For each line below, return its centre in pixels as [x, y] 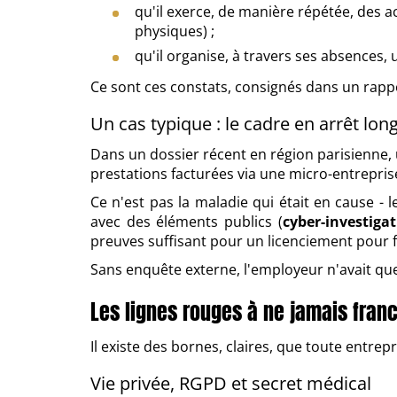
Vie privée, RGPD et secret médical [231, 383]
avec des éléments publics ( [187, 222]
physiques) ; [175, 31]
